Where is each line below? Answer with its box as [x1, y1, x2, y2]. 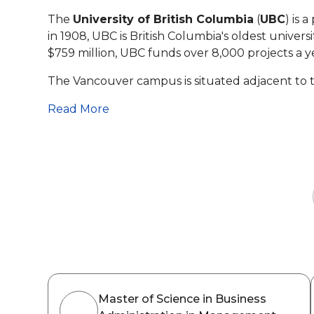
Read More [48, 102, 109, 116]
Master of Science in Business [98, 292, 266, 306]
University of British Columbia [73, 13, 254, 26]
